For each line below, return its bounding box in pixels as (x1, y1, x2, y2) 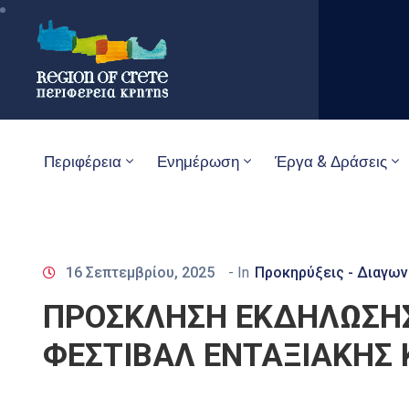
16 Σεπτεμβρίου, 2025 (66, 263, 215, 281)
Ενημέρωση (157, 152, 239, 171)
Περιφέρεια (44, 152, 121, 171)
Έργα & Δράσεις (275, 152, 387, 171)
